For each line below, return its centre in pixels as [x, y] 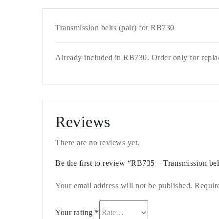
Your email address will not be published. [124, 186]
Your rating [75, 212]
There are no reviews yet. [98, 142]
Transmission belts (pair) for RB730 [115, 28]
